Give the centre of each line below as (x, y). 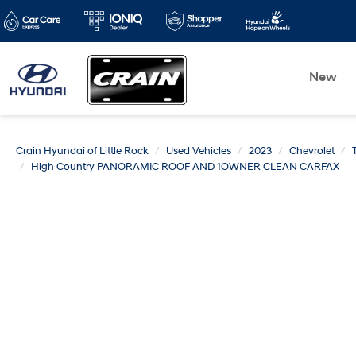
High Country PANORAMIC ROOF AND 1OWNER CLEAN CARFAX (185, 167)
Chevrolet (312, 151)
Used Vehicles (199, 151)
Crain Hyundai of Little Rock (82, 151)
